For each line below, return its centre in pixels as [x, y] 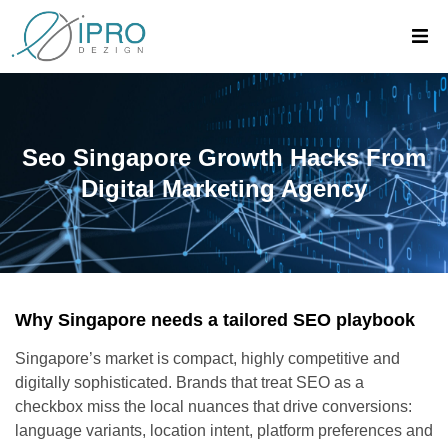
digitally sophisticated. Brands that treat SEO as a [189, 382]
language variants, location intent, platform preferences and [224, 430]
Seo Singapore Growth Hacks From [224, 157]
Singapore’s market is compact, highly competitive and [207, 358]
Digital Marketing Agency [224, 188]
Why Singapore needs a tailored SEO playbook [215, 319]
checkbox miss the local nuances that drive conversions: [213, 406]
